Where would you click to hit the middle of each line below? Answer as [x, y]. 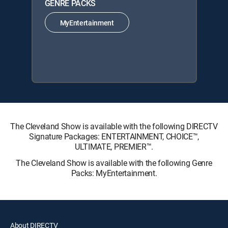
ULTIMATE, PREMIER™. [114, 147]
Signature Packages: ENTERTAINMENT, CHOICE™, [114, 136]
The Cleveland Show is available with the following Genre [114, 163]
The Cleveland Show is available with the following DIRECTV [114, 126]
